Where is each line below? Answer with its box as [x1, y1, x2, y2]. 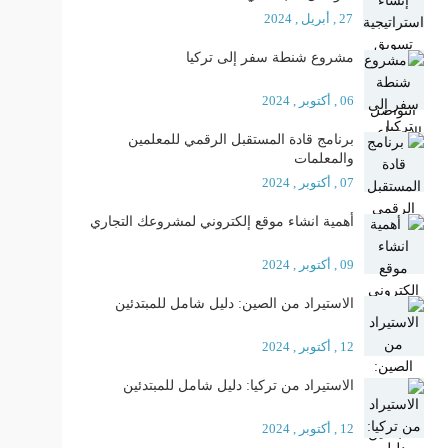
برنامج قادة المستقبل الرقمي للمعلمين [127, 132, 354, 147]
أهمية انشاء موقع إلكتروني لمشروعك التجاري [89, 214, 354, 229]
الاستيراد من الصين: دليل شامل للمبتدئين [114, 296, 354, 311]
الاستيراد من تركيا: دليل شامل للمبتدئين [122, 378, 354, 393]
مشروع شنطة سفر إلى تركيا [173, 50, 354, 65]
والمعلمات [293, 151, 354, 166]
